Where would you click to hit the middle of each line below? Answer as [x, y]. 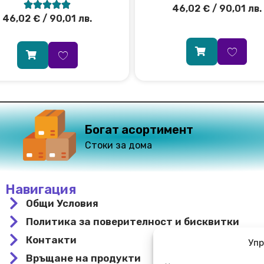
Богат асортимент [139, 130]
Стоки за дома [119, 146]
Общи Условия [62, 203]
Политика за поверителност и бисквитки [132, 221]
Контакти [51, 240]
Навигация [40, 189]
